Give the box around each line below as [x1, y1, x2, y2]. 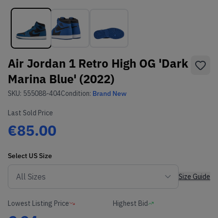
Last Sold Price [8, 108, 53, 117]
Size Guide [179, 172, 210, 181]
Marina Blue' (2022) [8, 71, 114, 87]
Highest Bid [113, 199, 148, 208]
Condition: [61, 89, 92, 98]
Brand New [92, 89, 127, 98]
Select [8, 151, 29, 160]
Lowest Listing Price [8, 199, 69, 208]
